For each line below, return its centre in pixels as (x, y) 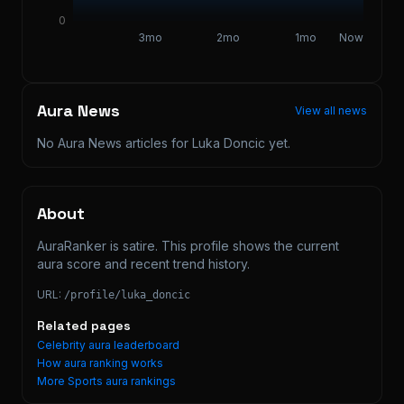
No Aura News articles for (115, 142)
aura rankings (139, 381)
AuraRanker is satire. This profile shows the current (188, 245)
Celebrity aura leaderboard (108, 344)
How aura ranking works (100, 363)
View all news (331, 110)
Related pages (84, 325)
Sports (85, 381)
